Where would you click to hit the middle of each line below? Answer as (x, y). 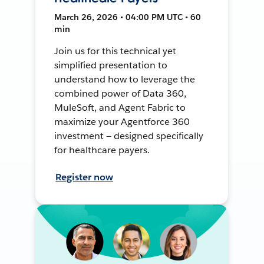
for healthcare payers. (102, 150)
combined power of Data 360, (120, 93)
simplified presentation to (111, 65)
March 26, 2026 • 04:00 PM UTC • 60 (128, 17)
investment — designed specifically (129, 136)
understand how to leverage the (125, 79)
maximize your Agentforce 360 (122, 121)
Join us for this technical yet (115, 51)
